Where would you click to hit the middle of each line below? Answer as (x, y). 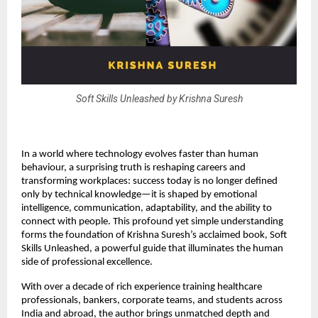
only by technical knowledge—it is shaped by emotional (139, 194)
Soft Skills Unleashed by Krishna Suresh (159, 99)
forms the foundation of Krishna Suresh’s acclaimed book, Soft (154, 235)
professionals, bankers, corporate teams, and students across (152, 300)
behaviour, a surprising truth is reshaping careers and (133, 168)
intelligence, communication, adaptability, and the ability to (147, 208)
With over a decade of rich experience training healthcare (142, 287)
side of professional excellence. (87, 262)
